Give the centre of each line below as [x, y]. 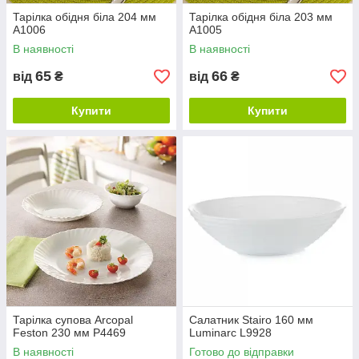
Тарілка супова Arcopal [73, 320]
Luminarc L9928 [230, 333]
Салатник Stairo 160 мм [251, 320]
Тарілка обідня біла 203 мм [261, 17]
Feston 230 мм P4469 [69, 333]
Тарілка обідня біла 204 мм [85, 17]
